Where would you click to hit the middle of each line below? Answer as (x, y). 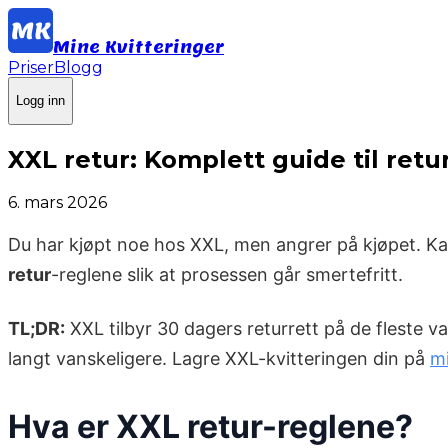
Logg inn (40, 101)
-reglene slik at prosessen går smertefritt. (227, 275)
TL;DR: (36, 329)
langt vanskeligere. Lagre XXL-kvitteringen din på (219, 359)
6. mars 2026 (57, 203)
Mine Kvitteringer (138, 47)
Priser (31, 67)
